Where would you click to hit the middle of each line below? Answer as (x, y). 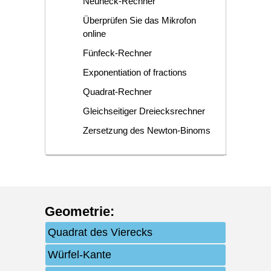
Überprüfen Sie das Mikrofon (139, 20)
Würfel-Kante (80, 254)
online (94, 33)
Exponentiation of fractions (135, 72)
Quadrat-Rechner (117, 91)
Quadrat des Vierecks (100, 232)
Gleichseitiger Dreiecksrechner (144, 111)
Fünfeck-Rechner (117, 53)
